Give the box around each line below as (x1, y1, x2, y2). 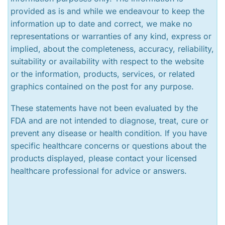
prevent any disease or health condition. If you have (11, 128, 207, 139)
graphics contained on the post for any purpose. (11, 81, 194, 91)
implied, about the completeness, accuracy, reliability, (11, 43, 214, 54)
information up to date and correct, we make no (11, 18, 193, 29)
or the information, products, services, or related (11, 68, 195, 79)
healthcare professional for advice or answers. (11, 166, 187, 176)
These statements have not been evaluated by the (11, 103, 198, 114)
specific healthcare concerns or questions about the (11, 141, 207, 151)
